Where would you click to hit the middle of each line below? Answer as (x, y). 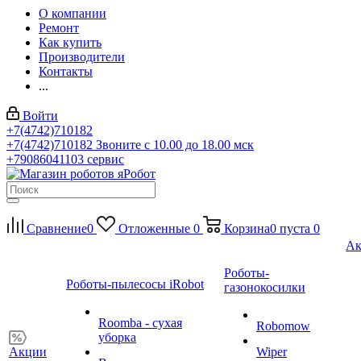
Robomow (283, 326)
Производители (82, 57)
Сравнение (57, 228)
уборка (117, 337)
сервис (106, 159)
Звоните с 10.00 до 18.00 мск (175, 145)
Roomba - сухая (140, 323)
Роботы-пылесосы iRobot (135, 284)
